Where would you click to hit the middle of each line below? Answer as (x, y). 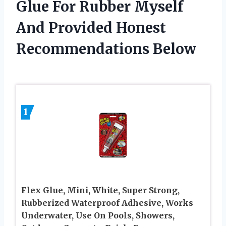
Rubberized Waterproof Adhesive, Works (107, 203)
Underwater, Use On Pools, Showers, (98, 215)
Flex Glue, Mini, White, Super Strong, (100, 190)
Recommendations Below (106, 49)
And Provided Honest (91, 27)
